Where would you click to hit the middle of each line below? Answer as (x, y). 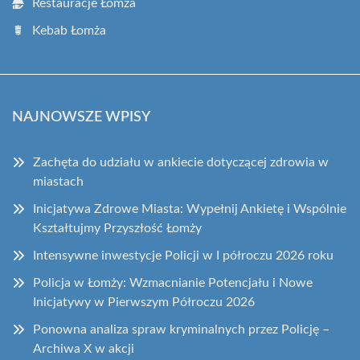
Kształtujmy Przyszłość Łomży (117, 228)
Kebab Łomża (69, 31)
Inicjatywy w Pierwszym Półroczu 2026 (144, 302)
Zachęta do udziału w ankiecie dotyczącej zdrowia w (181, 162)
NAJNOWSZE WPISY (81, 117)
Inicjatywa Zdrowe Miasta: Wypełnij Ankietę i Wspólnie (190, 209)
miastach (58, 182)
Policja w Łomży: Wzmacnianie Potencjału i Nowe (173, 283)
